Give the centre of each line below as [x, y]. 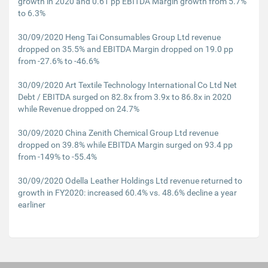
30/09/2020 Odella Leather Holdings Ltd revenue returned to [130, 181]
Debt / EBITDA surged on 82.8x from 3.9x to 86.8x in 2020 [125, 97]
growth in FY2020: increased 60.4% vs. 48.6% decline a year [127, 193]
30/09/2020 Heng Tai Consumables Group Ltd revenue [119, 37]
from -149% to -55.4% [57, 157]
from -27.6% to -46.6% [59, 61]
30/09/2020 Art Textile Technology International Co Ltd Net [127, 85]
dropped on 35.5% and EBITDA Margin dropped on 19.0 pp [126, 49]
